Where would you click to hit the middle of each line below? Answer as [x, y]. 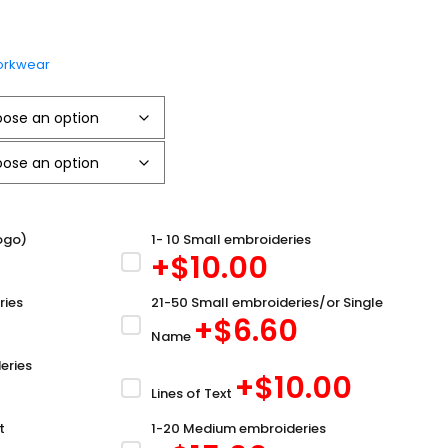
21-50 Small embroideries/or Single [267, 302]
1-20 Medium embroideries [238, 428]
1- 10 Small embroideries [231, 239]
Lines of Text [193, 393]
